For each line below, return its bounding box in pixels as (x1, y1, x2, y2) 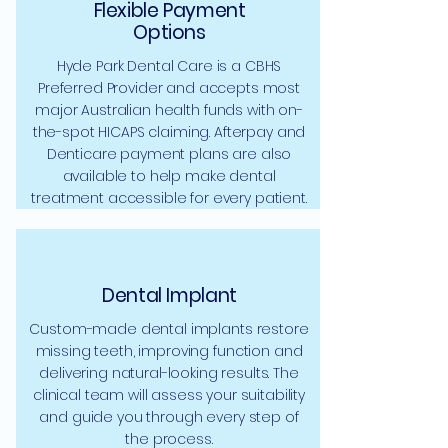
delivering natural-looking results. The (39, 363, 299, 383)
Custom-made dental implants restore (29, 319, 309, 339)
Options (133, 19, 206, 46)
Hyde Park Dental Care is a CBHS (56, 56, 282, 76)
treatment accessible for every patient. (31, 188, 307, 208)
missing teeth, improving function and (35, 341, 303, 361)
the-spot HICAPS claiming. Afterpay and (32, 122, 306, 142)
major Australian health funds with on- (35, 100, 303, 120)
